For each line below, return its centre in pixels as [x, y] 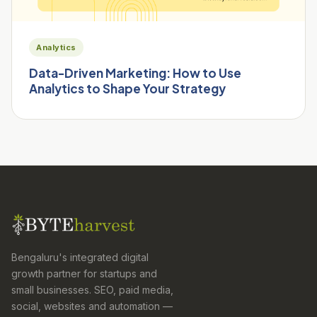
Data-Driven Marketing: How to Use [135, 73]
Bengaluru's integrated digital [80, 257]
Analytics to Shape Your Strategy [127, 88]
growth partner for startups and [84, 273]
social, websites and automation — [92, 306]
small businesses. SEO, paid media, [92, 289]
